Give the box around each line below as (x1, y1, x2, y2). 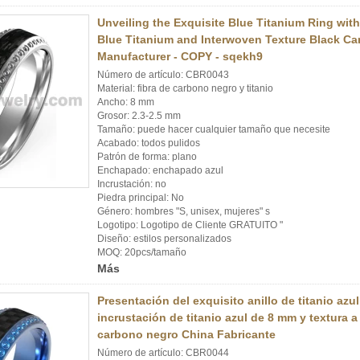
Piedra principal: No (97, 192, 184, 203)
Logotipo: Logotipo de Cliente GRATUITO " (97, 219, 283, 231)
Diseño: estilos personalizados (97, 233, 231, 244)
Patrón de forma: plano (97, 151, 197, 162)
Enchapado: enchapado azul (97, 165, 223, 176)
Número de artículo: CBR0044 (97, 347, 229, 358)
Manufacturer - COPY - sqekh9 (97, 50, 263, 63)
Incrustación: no (97, 178, 166, 190)
